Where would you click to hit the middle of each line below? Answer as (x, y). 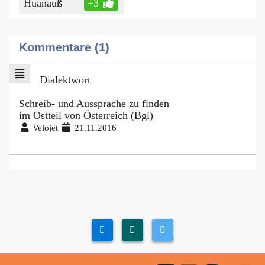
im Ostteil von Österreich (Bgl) (86, 115)
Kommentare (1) (64, 47)
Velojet (46, 127)
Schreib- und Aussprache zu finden (94, 103)
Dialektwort (65, 80)
